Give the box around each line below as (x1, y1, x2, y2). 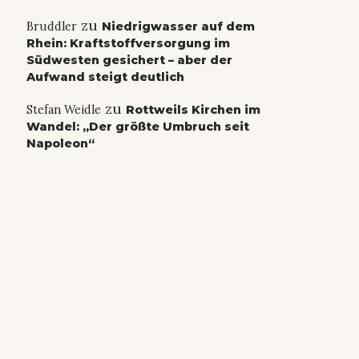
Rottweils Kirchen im (125, 103, 260, 118)
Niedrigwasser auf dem (101, 19, 255, 34)
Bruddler (26, 19, 77, 34)
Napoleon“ (26, 136, 95, 151)
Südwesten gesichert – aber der (26, 53, 232, 68)
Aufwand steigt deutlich (26, 70, 184, 85)
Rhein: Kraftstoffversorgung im (26, 36, 230, 51)
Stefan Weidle (26, 103, 101, 118)
